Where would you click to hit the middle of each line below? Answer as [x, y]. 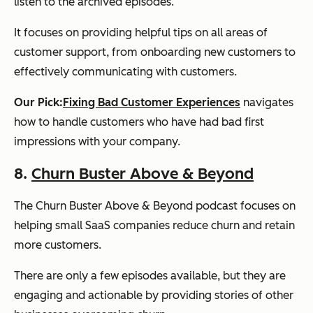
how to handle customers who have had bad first [139, 122]
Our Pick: [38, 102]
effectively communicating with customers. [125, 71]
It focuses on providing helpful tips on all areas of [141, 32]
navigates [267, 102]
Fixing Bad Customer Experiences [152, 102]
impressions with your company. [97, 141]
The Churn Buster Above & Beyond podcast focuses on [155, 205]
